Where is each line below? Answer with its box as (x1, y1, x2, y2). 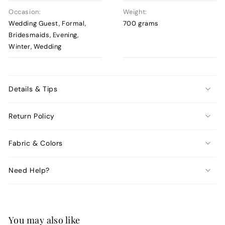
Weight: (123, 7, 147, 16)
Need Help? (9, 166, 50, 175)
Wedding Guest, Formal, (9, 19, 86, 28)
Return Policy (9, 111, 55, 121)
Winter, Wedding (9, 42, 62, 51)
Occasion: (9, 7, 41, 16)
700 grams (123, 19, 159, 28)
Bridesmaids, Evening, (9, 30, 79, 39)
